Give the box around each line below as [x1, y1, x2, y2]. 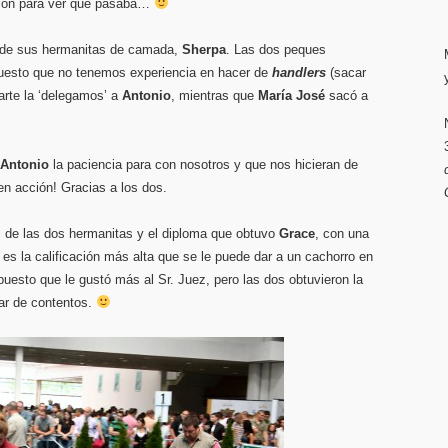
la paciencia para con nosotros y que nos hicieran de [49, 157, 358, 172]
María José [258, 88, 325, 103]
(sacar [326, 65, 366, 80]
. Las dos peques [226, 42, 326, 57]
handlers [272, 65, 326, 80]
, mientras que [171, 88, 258, 103]
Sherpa [182, 42, 226, 57]
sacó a [325, 88, 368, 103]
